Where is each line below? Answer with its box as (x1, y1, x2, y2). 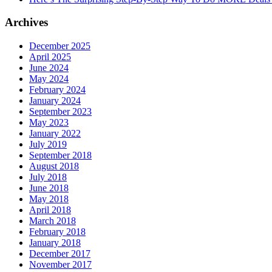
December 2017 (29, 248, 90, 259)
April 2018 (29, 205, 71, 216)
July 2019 (29, 139, 67, 150)
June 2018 (29, 183, 69, 194)
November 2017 (29, 259, 92, 270)
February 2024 (29, 84, 86, 95)
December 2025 (29, 41, 90, 52)
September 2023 (29, 106, 92, 117)
